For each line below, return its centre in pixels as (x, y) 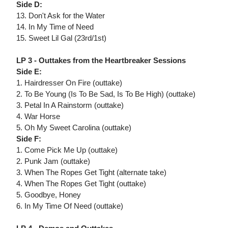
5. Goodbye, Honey (49, 195)
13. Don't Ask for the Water (61, 16)
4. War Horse (38, 117)
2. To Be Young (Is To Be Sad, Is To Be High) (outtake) (106, 94)
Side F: (29, 139)
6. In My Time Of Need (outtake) (70, 206)
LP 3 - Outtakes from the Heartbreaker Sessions (101, 61)
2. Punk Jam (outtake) (53, 161)
